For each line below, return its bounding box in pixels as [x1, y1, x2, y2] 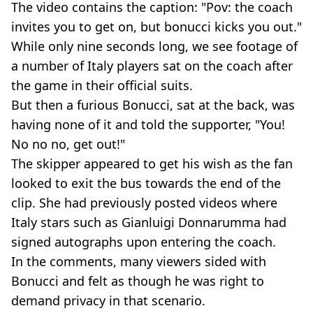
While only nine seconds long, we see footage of [11, 38, 298, 54]
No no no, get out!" [11, 136, 125, 152]
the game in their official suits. [11, 77, 193, 94]
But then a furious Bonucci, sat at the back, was [11, 96, 295, 113]
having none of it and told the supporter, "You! [11, 116, 285, 133]
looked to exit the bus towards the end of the [11, 175, 281, 191]
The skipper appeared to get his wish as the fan [11, 155, 293, 172]
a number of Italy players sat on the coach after [11, 57, 293, 74]
